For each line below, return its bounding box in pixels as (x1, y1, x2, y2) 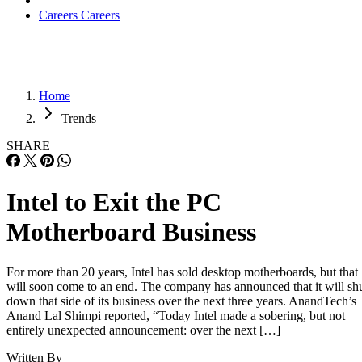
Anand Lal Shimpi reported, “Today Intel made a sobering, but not (6, 308, 345, 322)
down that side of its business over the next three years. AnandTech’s (6, 293, 356, 308)
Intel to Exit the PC (6, 187, 221, 217)
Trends (61, 112, 96, 125)
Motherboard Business (6, 217, 256, 247)
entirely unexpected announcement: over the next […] (6, 322, 280, 337)
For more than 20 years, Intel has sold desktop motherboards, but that (6, 264, 358, 279)
